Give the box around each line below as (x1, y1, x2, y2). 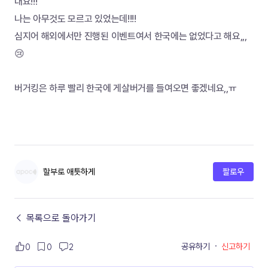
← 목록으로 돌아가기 (14, 212, 96, 224)
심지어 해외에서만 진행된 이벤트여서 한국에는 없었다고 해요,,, (14, 31, 247, 42)
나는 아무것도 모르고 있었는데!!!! (14, 13, 136, 25)
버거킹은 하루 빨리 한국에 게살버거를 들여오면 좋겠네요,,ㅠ (14, 83, 237, 94)
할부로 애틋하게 (43, 166, 95, 177)
